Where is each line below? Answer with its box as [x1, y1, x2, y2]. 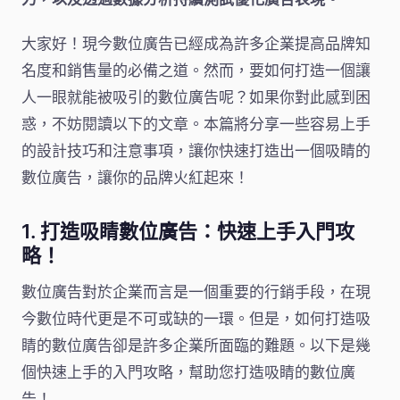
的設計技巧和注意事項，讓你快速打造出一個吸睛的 [21, 142, 371, 161]
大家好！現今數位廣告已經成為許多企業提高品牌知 [21, 35, 371, 54]
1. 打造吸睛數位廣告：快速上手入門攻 [21, 220, 354, 244]
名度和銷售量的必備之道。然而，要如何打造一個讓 [21, 62, 371, 80]
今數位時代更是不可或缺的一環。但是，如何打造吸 [21, 310, 371, 329]
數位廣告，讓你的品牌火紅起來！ [21, 169, 249, 187]
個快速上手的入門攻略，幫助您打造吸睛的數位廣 [21, 363, 355, 382]
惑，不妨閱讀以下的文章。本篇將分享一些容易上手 [21, 115, 371, 134]
